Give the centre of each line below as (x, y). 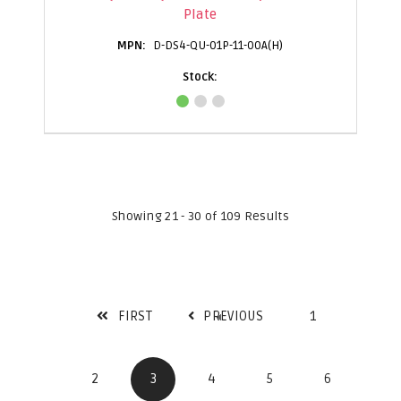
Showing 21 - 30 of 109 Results (200, 216)
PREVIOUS (234, 316)
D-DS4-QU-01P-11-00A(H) (218, 45)
